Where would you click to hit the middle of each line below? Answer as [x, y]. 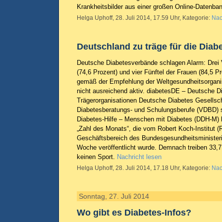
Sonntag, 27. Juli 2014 [114, 196]
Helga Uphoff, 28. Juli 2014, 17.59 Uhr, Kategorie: [144, 18]
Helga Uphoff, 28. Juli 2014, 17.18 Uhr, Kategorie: [144, 168]
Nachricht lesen [139, 157]
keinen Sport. [97, 157]
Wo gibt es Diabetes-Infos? [134, 212]
